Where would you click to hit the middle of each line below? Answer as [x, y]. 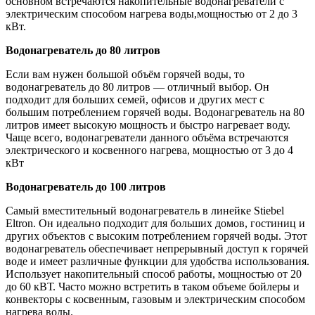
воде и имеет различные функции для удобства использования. [157, 261]
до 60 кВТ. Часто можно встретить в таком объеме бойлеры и [153, 287]
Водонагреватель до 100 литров [86, 187]
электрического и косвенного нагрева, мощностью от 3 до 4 [149, 150]
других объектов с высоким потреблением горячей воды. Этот [156, 236]
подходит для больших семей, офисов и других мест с [135, 99]
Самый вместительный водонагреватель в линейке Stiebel [145, 211]
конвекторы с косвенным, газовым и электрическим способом [155, 299]
